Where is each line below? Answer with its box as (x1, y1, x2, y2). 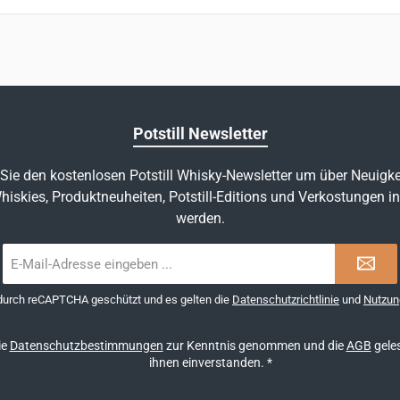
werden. (175, 210, 225, 227)
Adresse (3, 283, 47, 297)
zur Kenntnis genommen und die (162, 338, 346, 353)
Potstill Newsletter (132, 124, 268, 143)
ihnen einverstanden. (149, 355, 267, 370)
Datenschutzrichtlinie (232, 293, 339, 306)
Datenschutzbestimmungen (9, 338, 163, 353)
